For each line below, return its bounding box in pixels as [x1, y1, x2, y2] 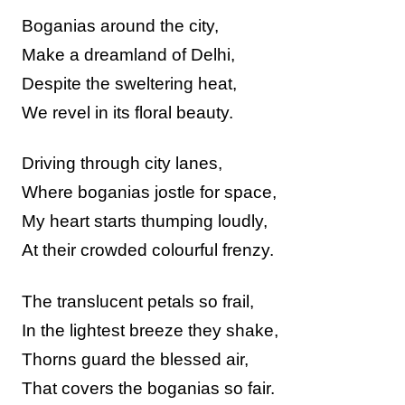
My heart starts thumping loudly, [22, 212, 268, 231]
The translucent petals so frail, [22, 291, 254, 311]
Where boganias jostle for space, [22, 183, 277, 202]
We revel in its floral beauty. [22, 102, 233, 122]
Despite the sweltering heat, [22, 73, 237, 93]
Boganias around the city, [22, 15, 219, 35]
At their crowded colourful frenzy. [22, 240, 274, 260]
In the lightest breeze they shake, [22, 320, 278, 340]
